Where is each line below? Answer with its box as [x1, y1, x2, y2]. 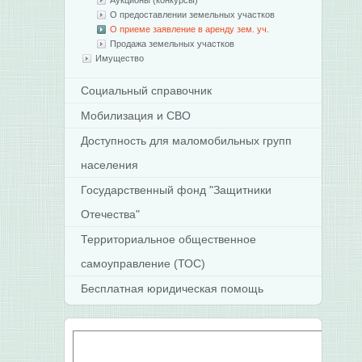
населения [80, 158, 138, 171]
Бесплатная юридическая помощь [80, 282, 263, 295]
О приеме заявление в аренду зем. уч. [109, 24, 269, 34]
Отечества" [80, 208, 140, 221]
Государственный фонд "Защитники [80, 183, 271, 196]
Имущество [95, 53, 144, 63]
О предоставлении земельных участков [109, 10, 275, 19]
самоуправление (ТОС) [80, 257, 205, 270]
